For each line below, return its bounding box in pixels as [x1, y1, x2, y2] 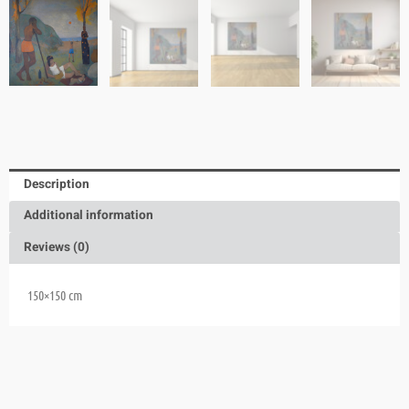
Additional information [24, 206, 154, 225]
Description [24, 174, 90, 194]
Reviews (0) [24, 238, 90, 257]
